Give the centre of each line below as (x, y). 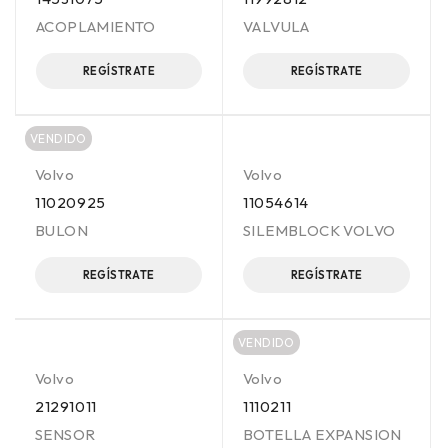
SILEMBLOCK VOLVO (319, 230)
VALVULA (276, 26)
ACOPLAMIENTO (96, 26)
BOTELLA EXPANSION (322, 434)
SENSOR (65, 434)
